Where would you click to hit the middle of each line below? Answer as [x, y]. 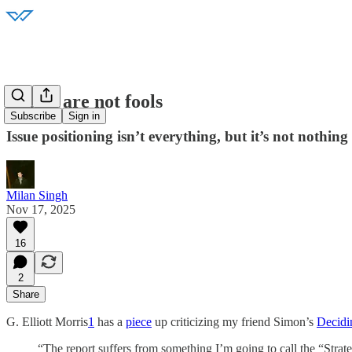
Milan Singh [37, 195]
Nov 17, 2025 [41, 209]
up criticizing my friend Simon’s [234, 321]
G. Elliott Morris [47, 321]
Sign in [84, 116]
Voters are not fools [84, 101]
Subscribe [33, 116]
